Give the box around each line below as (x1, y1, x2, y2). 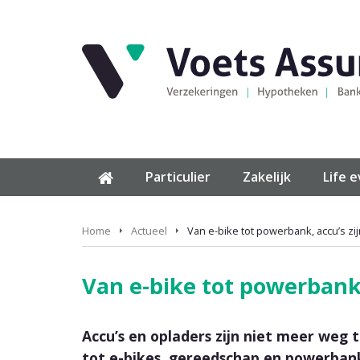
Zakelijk (243, 168, 291, 186)
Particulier (145, 168, 211, 186)
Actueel (131, 223, 167, 238)
